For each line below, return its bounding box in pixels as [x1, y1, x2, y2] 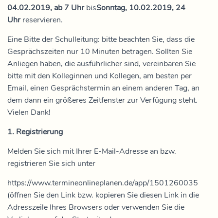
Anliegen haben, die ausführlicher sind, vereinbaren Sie [7, 58, 196, 69]
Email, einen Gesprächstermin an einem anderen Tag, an [7, 83, 200, 93]
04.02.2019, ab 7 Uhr [7, 2, 86, 13]
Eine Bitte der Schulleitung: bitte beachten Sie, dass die [7, 34, 195, 45]
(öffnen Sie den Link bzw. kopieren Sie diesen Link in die [7, 190, 199, 200]
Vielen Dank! [7, 107, 51, 118]
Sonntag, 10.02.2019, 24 [96, 2, 185, 13]
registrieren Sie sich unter [7, 158, 97, 169]
